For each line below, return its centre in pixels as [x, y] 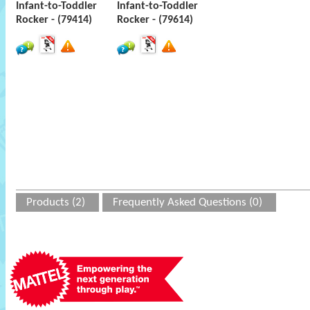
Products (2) [56, 202]
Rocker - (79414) [54, 20]
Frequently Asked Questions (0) [188, 202]
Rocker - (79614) [155, 20]
